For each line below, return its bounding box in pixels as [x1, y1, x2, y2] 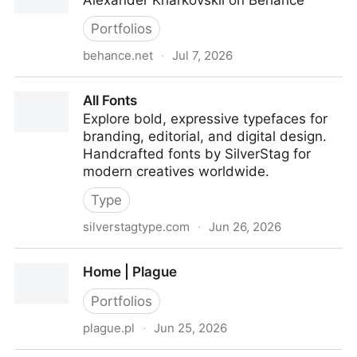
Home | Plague [83, 264, 177, 280]
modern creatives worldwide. [83, 163, 269, 179]
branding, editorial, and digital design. [83, 128, 327, 144]
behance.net [83, 48, 153, 63]
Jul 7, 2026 [172, 48, 233, 63]
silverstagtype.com [83, 219, 190, 234]
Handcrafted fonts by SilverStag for [83, 146, 311, 162]
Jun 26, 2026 [209, 219, 281, 234]
